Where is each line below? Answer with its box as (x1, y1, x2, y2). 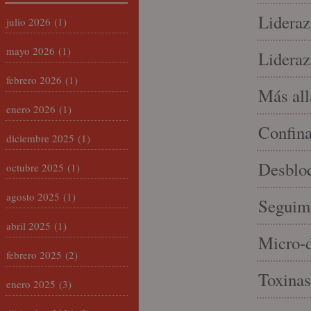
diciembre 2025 (6, 131, 74, 145)
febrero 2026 (6, 73, 62, 87)
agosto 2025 (6, 190, 60, 203)
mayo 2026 (6, 44, 55, 58)
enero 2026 (6, 102, 56, 116)
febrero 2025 (6, 248, 62, 262)
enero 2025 (6, 277, 56, 291)
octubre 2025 (6, 160, 64, 174)
